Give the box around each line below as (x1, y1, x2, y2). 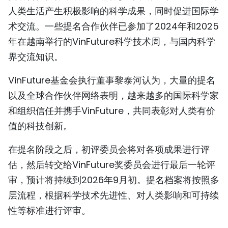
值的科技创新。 (8, 120, 72, 133)
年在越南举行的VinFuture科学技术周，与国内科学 (8, 35, 215, 48)
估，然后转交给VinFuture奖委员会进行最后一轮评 (8, 158, 215, 172)
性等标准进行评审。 (8, 204, 91, 217)
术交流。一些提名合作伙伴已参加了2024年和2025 (8, 20, 219, 33)
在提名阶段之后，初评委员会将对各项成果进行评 (8, 143, 210, 156)
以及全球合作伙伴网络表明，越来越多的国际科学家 (8, 89, 219, 102)
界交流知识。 (8, 50, 63, 64)
